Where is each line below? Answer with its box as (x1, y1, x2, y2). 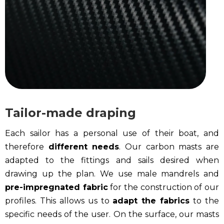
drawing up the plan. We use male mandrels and (5, 169, 219, 179)
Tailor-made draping (5, 105, 136, 120)
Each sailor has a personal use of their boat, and (5, 128, 219, 138)
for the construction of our (107, 182, 219, 192)
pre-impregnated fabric (5, 182, 108, 192)
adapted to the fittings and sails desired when (5, 155, 219, 165)
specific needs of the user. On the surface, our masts (5, 209, 219, 219)
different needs (48, 142, 119, 152)
